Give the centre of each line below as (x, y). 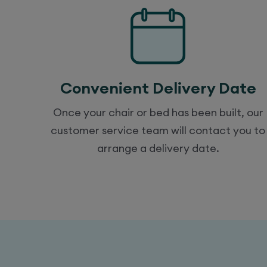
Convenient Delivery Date (158, 88)
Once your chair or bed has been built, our (158, 112)
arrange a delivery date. (158, 148)
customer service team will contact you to (158, 130)
